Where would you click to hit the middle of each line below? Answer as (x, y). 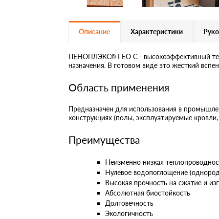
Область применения (119, 87)
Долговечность (129, 203)
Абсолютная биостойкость (148, 193)
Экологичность (129, 213)
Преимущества (104, 139)
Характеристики (157, 31)
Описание (94, 31)
